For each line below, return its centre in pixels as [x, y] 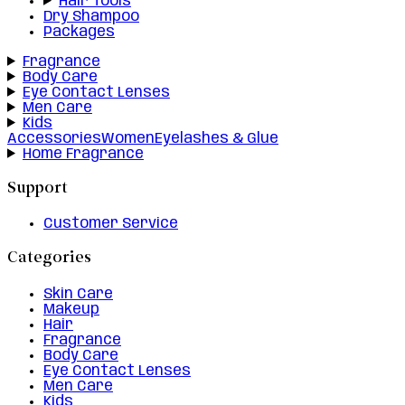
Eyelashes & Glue [217, 138]
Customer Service [111, 224]
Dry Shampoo [91, 16]
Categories [49, 259]
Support [38, 189]
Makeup [71, 309]
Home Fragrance [83, 154]
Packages [79, 32]
